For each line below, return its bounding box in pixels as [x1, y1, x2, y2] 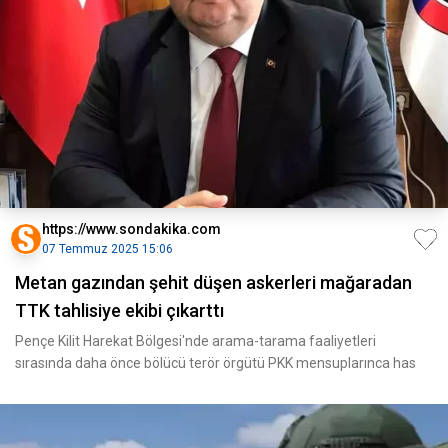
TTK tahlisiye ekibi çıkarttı [15, 300, 224, 321]
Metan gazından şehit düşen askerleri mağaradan [15, 272, 412, 293]
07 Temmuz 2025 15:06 [42, 242, 173, 256]
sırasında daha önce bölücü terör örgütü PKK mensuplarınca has [15, 355, 416, 371]
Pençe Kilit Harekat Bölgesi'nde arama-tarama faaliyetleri [15, 333, 376, 349]
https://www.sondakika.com [42, 221, 221, 237]
